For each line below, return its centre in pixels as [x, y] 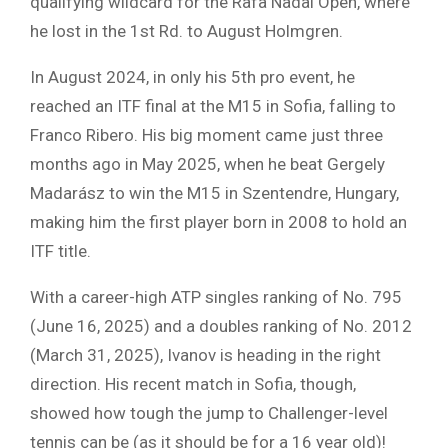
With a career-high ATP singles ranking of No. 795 [216, 296]
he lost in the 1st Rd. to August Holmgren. [186, 30]
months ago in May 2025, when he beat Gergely [207, 163]
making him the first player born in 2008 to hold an [218, 221]
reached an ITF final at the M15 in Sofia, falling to [213, 105]
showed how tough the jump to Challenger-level [209, 412]
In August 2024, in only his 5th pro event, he [192, 76]
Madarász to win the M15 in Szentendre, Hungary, [214, 192]
